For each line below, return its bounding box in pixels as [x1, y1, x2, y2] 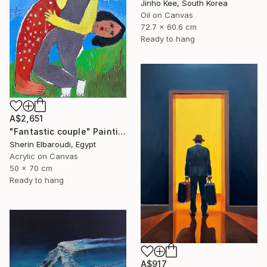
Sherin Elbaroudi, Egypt [10, 139, 96, 150]
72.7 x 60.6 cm [141, 21, 197, 32]
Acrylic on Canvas [10, 151, 78, 162]
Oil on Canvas [141, 10, 193, 20]
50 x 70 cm [10, 163, 52, 173]
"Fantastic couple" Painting [118, 126, 126, 137]
